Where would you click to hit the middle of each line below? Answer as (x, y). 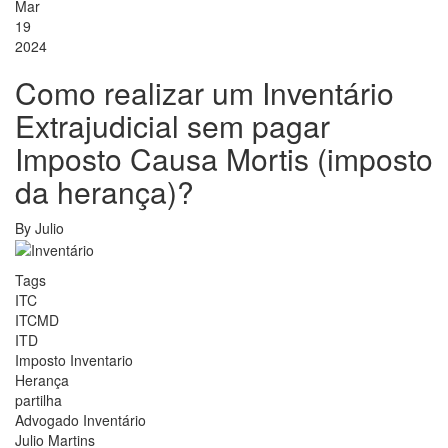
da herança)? (104, 191)
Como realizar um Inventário (204, 92)
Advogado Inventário (80, 420)
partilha (38, 400)
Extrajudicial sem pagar (172, 125)
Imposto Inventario (74, 360)
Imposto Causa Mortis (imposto (224, 158)
